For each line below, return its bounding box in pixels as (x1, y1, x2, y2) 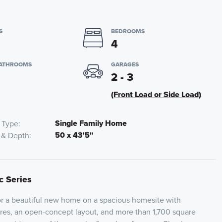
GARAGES (111, 60, 139, 69)
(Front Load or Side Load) (111, 89, 201, 100)
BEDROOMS (111, 27, 145, 36)
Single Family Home (55, 117, 127, 129)
